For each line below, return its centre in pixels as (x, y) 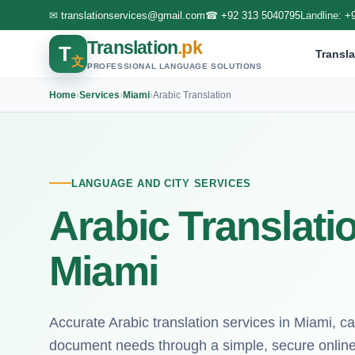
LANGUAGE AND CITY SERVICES (162, 183)
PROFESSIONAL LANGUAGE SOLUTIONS (175, 66)
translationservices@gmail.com (133, 15)
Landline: (323, 15)
